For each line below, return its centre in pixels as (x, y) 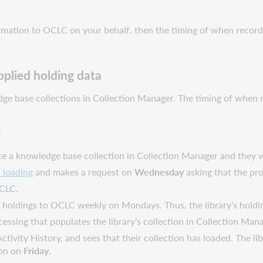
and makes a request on (84, 171)
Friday (36, 250)
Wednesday (159, 171)
